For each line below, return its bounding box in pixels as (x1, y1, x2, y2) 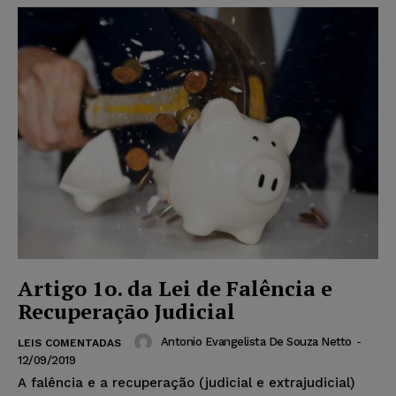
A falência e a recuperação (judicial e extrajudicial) (18, 375, 355, 392)
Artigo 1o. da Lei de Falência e (18, 274, 332, 303)
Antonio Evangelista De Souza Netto (160, 335, 352, 349)
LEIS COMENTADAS (18, 337, 121, 350)
